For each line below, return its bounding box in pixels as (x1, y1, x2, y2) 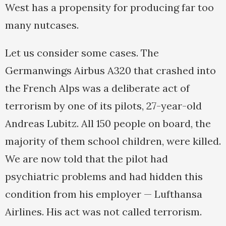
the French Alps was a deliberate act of (5, 82, 190, 95)
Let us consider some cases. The (5, 46, 159, 60)
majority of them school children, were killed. (5, 135, 221, 148)
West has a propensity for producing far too (5, 1, 214, 14)
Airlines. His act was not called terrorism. (5, 205, 202, 218)
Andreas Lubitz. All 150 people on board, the (5, 117, 211, 130)
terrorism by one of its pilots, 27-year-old (5, 99, 202, 112)
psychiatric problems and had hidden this (5, 170, 203, 183)
